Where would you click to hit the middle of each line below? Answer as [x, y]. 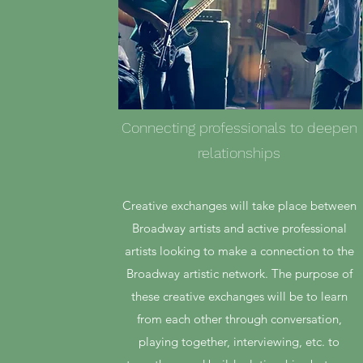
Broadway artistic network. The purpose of [239, 273]
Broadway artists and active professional [239, 228]
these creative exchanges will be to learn [239, 296]
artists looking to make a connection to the [239, 251]
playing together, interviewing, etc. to [239, 342]
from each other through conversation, [239, 319]
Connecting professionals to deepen [239, 128]
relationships [239, 153]
